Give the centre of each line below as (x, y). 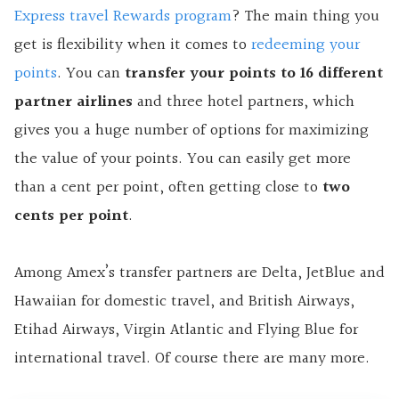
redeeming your (305, 45)
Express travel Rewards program (123, 16)
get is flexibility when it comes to (133, 45)
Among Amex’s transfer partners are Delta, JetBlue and (199, 273)
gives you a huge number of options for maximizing (191, 130)
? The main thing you (305, 16)
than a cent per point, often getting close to (168, 187)
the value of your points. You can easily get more (183, 159)
